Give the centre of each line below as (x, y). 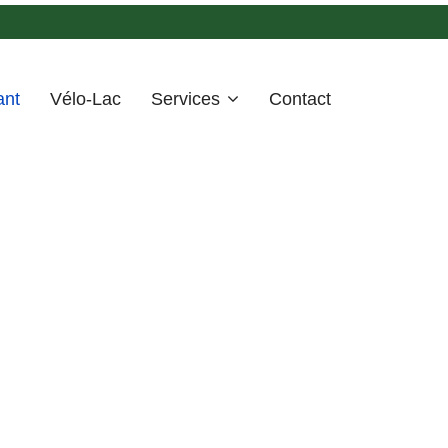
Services (185, 99)
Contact (300, 99)
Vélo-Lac (85, 99)
